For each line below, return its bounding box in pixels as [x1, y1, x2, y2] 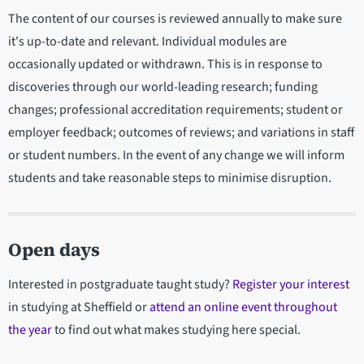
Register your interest [232, 275, 349, 293]
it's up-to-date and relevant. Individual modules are [8, 32, 287, 50]
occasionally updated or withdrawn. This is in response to [8, 54, 323, 73]
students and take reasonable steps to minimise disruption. [8, 168, 331, 187]
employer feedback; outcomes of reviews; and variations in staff [8, 123, 354, 141]
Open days [8, 237, 100, 263]
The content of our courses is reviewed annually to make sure [8, 9, 342, 28]
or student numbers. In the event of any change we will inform [8, 145, 344, 164]
